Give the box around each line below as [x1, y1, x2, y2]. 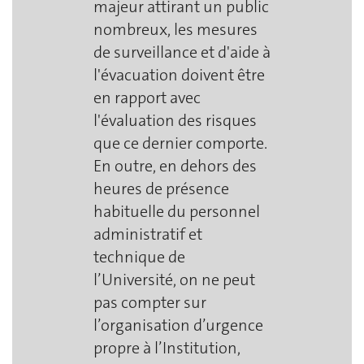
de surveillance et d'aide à [93, 41, 271, 63]
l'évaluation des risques [93, 109, 257, 131]
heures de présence [93, 177, 229, 199]
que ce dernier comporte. [93, 132, 267, 154]
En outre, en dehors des [93, 154, 257, 176]
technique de [93, 245, 185, 267]
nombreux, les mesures [93, 18, 258, 40]
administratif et [93, 223, 202, 245]
